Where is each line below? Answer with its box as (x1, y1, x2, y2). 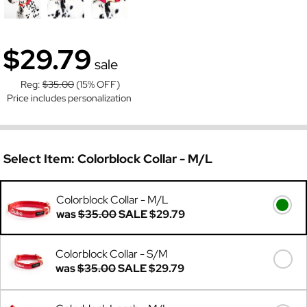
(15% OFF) (74, 77, 120, 90)
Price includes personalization (7, 91, 132, 104)
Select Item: (3, 150, 77, 167)
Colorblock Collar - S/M (56, 246, 168, 261)
